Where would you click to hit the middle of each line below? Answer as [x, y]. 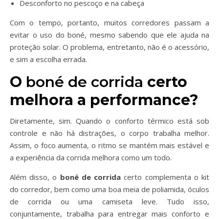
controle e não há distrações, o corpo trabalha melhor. [109, 133]
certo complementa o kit [165, 177]
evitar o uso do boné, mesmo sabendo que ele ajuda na [109, 35]
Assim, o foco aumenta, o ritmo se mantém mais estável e [109, 145]
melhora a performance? [104, 100]
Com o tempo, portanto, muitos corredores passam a [109, 22]
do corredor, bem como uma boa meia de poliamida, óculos [109, 189]
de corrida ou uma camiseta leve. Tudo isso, [109, 201]
